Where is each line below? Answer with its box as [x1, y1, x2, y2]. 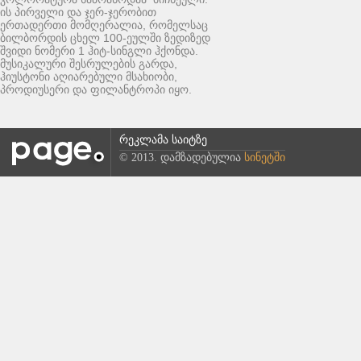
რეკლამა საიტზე [119, 134, 207, 146]
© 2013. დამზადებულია [119, 151, 244, 164]
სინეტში [244, 151, 285, 164]
